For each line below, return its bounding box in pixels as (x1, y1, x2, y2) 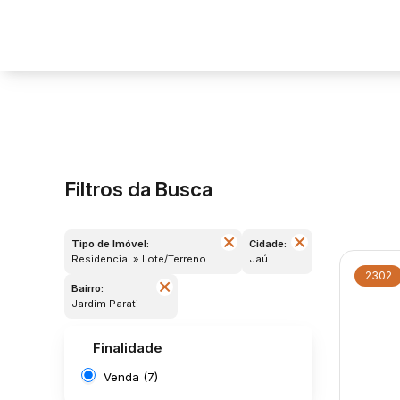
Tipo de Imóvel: (71, 237, 149, 250)
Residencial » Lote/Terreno (79, 253, 206, 265)
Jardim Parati (78, 297, 138, 310)
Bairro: (71, 282, 104, 295)
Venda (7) (104, 369, 158, 384)
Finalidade (93, 338, 162, 356)
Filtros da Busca (65, 177, 212, 201)
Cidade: (248, 237, 287, 250)
